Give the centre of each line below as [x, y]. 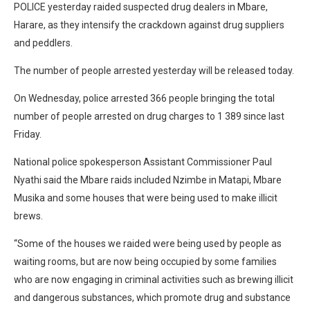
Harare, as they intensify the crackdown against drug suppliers [149, 25]
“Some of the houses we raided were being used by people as [148, 243]
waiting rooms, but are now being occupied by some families [145, 261]
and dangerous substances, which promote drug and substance [152, 297]
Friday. [28, 134]
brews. [28, 216]
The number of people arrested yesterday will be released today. [154, 70]
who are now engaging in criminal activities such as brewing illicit [154, 279]
